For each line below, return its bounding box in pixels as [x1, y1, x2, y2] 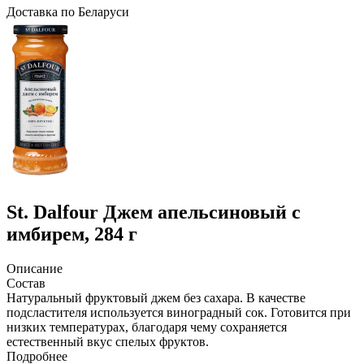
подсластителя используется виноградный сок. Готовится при [6, 305, 351, 319]
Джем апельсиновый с [103, 201, 301, 223]
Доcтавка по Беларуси [6, 5, 129, 19]
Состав [6, 275, 45, 290]
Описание [6, 261, 63, 275]
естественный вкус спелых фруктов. [6, 334, 209, 349]
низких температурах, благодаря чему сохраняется [6, 319, 287, 334]
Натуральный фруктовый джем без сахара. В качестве [6, 290, 305, 305]
